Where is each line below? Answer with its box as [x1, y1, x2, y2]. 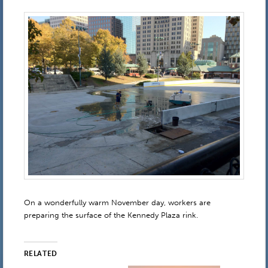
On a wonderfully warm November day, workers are [23, 197, 211, 207]
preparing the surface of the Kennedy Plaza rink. [23, 210, 198, 220]
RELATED [23, 249, 57, 258]
